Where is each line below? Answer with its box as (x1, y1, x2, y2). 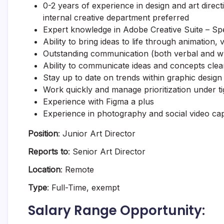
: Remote (60, 164, 94, 174)
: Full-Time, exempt (47, 182, 119, 192)
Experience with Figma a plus (43, 96, 154, 106)
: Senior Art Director (68, 146, 145, 156)
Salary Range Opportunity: (28, 201, 205, 219)
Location (28, 164, 60, 174)
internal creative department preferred (43, 12, 189, 22)
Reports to (28, 146, 68, 156)
